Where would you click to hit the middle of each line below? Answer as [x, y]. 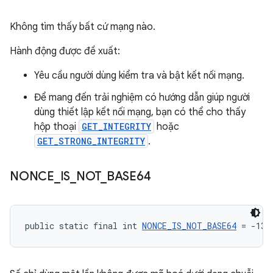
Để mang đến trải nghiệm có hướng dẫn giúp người [142, 97]
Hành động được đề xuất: [65, 51]
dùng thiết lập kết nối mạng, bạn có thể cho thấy [140, 112]
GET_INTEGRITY [116, 126]
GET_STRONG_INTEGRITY [91, 141]
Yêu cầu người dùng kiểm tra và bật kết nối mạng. [139, 76]
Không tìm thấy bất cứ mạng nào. [83, 27]
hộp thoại [56, 127]
